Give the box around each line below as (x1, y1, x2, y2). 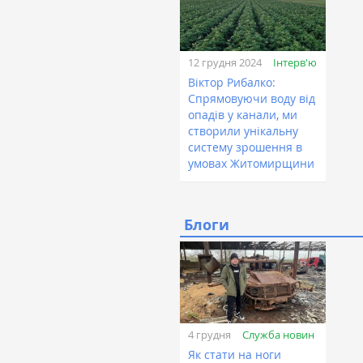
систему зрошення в (188, 139, 302, 156)
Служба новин (242, 327, 314, 342)
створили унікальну (188, 123, 298, 139)
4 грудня (188, 327, 231, 343)
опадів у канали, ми (188, 107, 297, 123)
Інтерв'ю (273, 54, 317, 70)
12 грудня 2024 (188, 55, 262, 70)
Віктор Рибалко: (188, 75, 275, 91)
